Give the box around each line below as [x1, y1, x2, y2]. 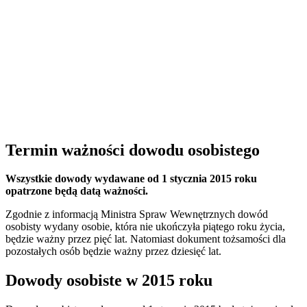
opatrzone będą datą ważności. [5, 185, 148, 197]
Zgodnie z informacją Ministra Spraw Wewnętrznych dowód [5, 208, 268, 221]
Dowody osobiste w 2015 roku [5, 271, 212, 290]
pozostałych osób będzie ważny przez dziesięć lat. [5, 245, 221, 258]
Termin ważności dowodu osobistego [5, 140, 260, 159]
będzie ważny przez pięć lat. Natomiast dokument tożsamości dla [5, 233, 286, 245]
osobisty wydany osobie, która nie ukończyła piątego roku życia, [5, 221, 285, 233]
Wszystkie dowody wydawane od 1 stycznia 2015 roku [5, 173, 257, 185]
